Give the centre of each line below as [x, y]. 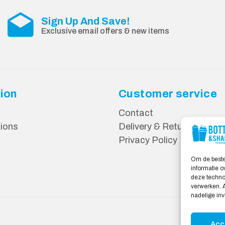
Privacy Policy [148, 140]
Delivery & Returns [157, 126]
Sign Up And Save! [85, 21]
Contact [136, 113]
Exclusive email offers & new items [105, 31]
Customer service [168, 94]
